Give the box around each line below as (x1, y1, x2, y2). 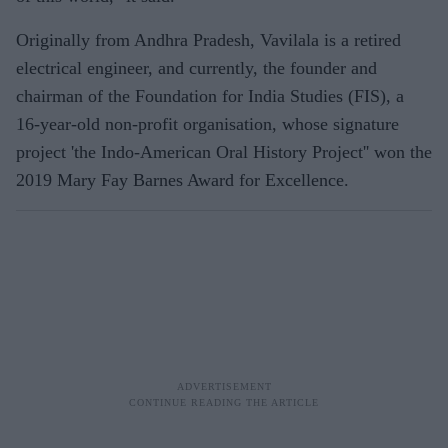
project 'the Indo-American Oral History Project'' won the (16, 141, 432, 162)
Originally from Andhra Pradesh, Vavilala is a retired (16, 29, 401, 50)
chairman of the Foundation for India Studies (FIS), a (16, 85, 404, 106)
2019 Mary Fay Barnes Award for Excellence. (16, 169, 349, 190)
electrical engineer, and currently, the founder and (16, 57, 377, 78)
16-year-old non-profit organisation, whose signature (16, 113, 399, 134)
